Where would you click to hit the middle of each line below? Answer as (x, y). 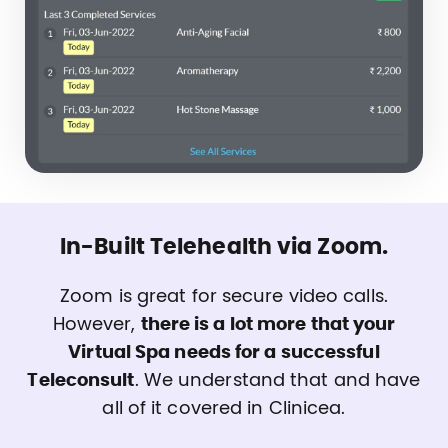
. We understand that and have (277, 381)
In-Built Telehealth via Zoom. (224, 248)
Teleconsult (81, 381)
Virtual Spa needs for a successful (224, 353)
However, (96, 325)
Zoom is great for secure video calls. (224, 297)
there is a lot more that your (268, 325)
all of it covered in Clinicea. (224, 409)
